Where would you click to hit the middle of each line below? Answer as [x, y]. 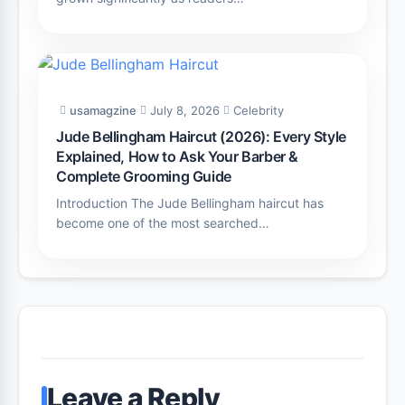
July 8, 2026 [185, 110]
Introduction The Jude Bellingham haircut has [190, 203]
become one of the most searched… [163, 223]
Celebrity [259, 110]
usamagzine [103, 110]
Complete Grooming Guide [144, 176]
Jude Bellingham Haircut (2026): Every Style [201, 137]
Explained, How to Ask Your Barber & [178, 156]
